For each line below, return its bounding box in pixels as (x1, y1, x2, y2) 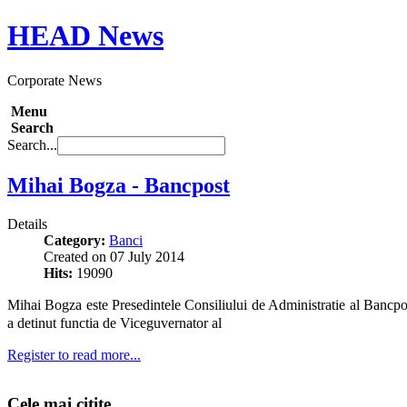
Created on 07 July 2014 (44, 248, 184, 264)
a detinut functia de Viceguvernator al (7, 314, 222, 331)
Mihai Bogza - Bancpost (7, 173, 230, 197)
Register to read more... (7, 346, 141, 362)
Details (7, 215, 47, 232)
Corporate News (7, 72, 102, 88)
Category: (44, 232, 105, 248)
